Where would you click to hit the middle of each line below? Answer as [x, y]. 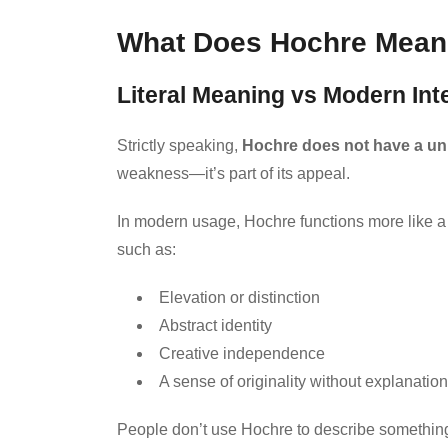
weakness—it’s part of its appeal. [233, 173]
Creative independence [242, 353]
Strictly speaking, [179, 145]
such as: [146, 249]
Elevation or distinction [239, 297]
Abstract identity [215, 325]
